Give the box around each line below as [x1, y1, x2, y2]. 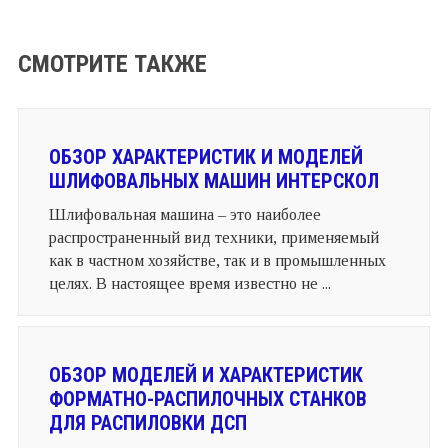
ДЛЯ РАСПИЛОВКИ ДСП [48, 410, 247, 435]
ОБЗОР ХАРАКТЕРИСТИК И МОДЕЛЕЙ [48, 144, 363, 169]
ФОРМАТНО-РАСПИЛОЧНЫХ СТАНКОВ [48, 386, 367, 411]
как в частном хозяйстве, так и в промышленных [48, 251, 386, 269]
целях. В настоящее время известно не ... [48, 274, 331, 292]
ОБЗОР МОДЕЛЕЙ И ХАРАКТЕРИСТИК [48, 362, 363, 387]
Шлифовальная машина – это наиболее [48, 205, 321, 223]
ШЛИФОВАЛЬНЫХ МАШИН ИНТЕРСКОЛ [48, 168, 379, 193]
